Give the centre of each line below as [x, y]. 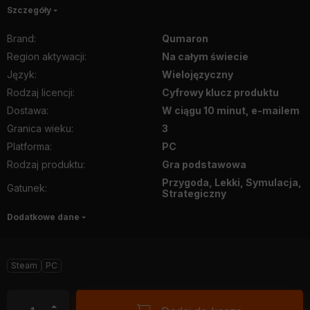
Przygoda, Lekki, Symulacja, [232, 182]
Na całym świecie [205, 56]
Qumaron [185, 38]
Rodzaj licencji [40, 92]
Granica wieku [39, 128]
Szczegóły [29, 10]
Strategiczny [194, 193]
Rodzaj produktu [45, 164]
